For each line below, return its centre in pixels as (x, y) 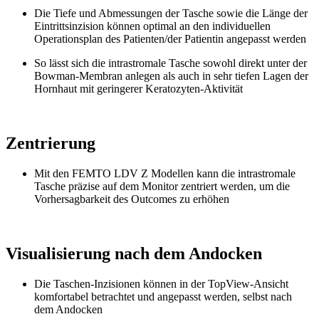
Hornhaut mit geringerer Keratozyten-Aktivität (138, 89)
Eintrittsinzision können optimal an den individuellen (152, 26)
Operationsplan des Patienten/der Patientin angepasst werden (170, 39)
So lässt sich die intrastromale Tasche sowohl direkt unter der (171, 63)
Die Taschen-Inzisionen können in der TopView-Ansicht (161, 283)
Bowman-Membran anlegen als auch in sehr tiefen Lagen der (171, 76)
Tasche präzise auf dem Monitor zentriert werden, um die (162, 187)
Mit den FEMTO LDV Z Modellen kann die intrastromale (165, 174)
